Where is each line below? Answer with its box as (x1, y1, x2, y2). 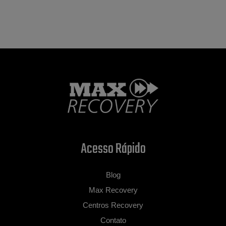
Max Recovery (88, 186, 138, 194)
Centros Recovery (83, 201, 143, 209)
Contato (100, 216, 126, 224)
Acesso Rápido (80, 138, 146, 160)
